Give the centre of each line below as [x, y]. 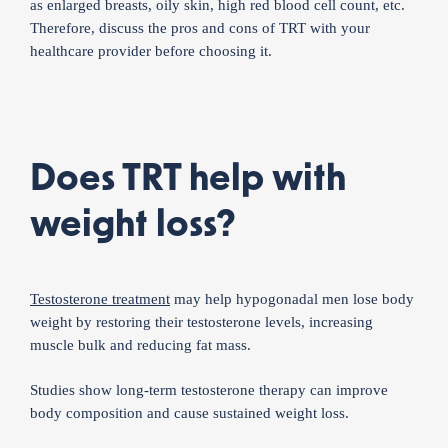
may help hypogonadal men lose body [292, 298]
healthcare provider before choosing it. [151, 51]
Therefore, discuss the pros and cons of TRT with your [200, 28]
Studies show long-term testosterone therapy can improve [209, 390]
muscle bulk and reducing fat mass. [140, 344]
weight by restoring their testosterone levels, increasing [201, 321]
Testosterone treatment [100, 298]
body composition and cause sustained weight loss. [189, 413]
